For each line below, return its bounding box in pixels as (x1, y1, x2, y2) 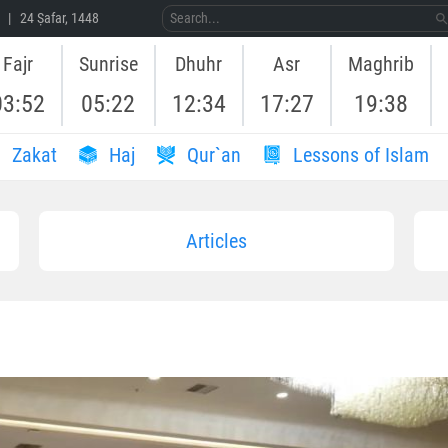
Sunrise (78, 51, 138, 76)
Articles (185, 229, 247, 254)
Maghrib (347, 51, 414, 76)
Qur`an (182, 143, 241, 167)
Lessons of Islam (288, 143, 429, 167)
